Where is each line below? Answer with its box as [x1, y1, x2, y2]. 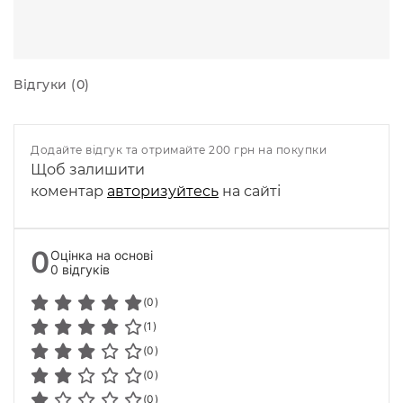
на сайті [219, 182, 281, 200]
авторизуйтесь [107, 182, 219, 200]
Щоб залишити [31, 160, 145, 178]
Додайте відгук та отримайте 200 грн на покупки [31, 142, 327, 157]
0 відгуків [49, 261, 110, 277]
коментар [31, 182, 107, 200]
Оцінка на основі [49, 246, 153, 263]
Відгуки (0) [13, 76, 90, 93]
